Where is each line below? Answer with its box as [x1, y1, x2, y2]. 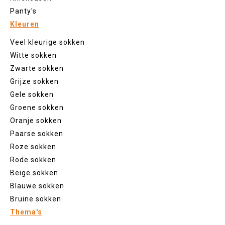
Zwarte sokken [10, 64, 64, 73]
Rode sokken [10, 156, 56, 164]
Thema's [10, 208, 42, 216]
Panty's [10, 7, 37, 16]
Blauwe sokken [10, 182, 64, 190]
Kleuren [10, 20, 39, 29]
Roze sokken [10, 143, 56, 151]
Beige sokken [10, 169, 58, 177]
